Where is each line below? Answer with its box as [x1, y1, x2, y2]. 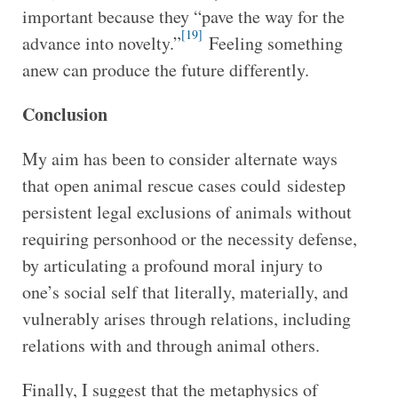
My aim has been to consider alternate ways [21, 146, 338, 171]
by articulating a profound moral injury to [21, 252, 322, 277]
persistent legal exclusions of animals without [21, 199, 352, 224]
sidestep [286, 172, 346, 197]
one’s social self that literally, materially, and [21, 279, 348, 304]
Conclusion [21, 100, 107, 127]
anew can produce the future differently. [21, 57, 309, 82]
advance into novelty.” [21, 30, 181, 55]
